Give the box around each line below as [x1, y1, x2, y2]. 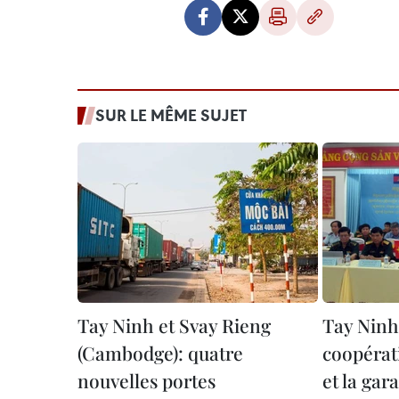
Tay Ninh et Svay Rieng [77, 313, 271, 338]
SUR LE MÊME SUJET [95, 104, 247, 126]
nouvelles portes [77, 368, 216, 393]
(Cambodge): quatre [77, 340, 243, 365]
